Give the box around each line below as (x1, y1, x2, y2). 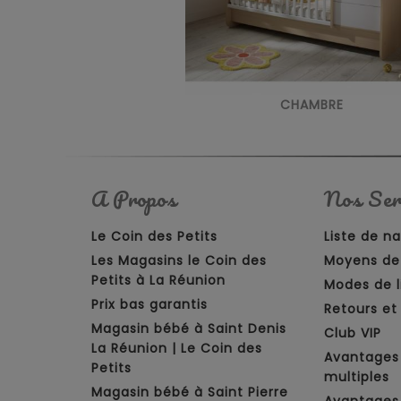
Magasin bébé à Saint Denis (91, 320, 286, 338)
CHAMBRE (280, 96, 345, 115)
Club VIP (323, 324, 381, 343)
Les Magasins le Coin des (91, 252, 267, 270)
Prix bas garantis (91, 295, 208, 314)
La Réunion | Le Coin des (91, 339, 262, 358)
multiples (323, 368, 389, 387)
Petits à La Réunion (91, 271, 226, 290)
